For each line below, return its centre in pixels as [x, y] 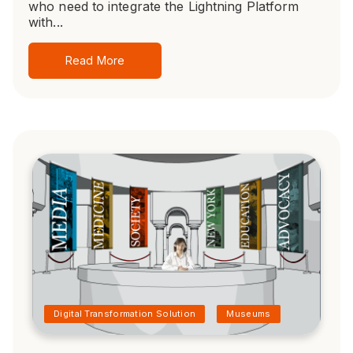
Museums [249, 314]
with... [46, 22]
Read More [95, 61]
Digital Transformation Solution [125, 314]
